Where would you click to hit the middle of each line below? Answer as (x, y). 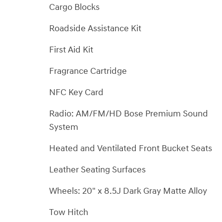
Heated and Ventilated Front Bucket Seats (131, 148)
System (64, 127)
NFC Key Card (76, 92)
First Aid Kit (71, 50)
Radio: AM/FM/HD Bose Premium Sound (129, 113)
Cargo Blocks (74, 7)
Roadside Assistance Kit (95, 28)
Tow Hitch (69, 212)
